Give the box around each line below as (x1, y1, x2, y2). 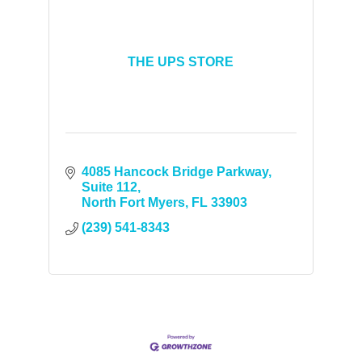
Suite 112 (81, 180, 137, 194)
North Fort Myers (81, 196, 185, 209)
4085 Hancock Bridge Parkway (81, 165, 268, 179)
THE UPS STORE (128, 55, 234, 69)
